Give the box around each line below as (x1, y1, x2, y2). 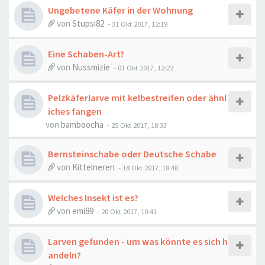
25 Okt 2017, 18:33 (111, 120, 167, 130)
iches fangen (48, 105, 102, 117)
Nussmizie (72, 62, 110, 73)
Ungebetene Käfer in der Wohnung (48, 4, 193, 16)
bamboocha (61, 119, 104, 130)
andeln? (48, 249, 81, 261)
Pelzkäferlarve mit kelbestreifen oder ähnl (48, 92, 227, 104)
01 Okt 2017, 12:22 (118, 63, 173, 72)
